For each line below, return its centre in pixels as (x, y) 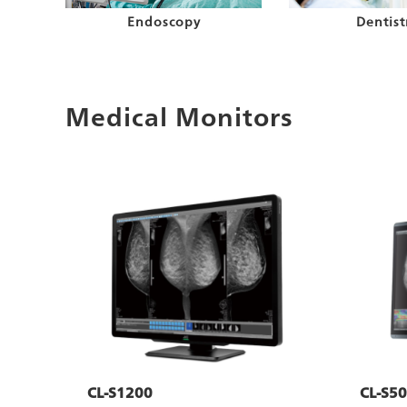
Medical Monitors (179, 117)
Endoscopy (164, 22)
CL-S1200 (120, 393)
